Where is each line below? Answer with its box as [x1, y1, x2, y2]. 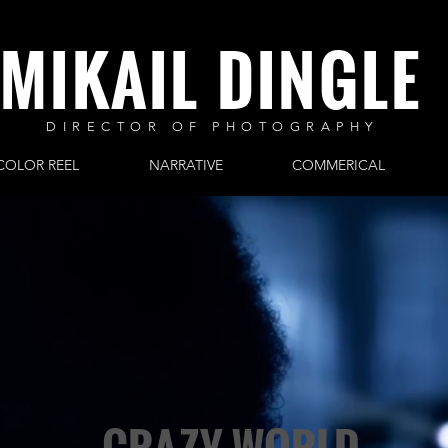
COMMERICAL [291, 156, 385, 174]
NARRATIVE [148, 156, 223, 174]
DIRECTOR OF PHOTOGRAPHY [46, 119, 379, 134]
